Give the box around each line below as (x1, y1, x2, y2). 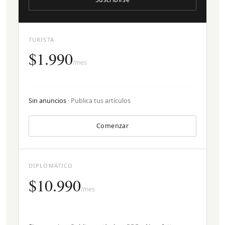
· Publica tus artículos (66, 96, 131, 105)
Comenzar (96, 122, 129, 131)
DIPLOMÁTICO (29, 162, 73, 170)
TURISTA (29, 36, 54, 44)
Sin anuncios (29, 96, 66, 105)
